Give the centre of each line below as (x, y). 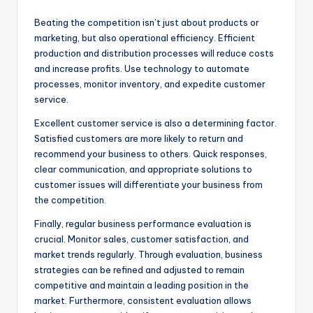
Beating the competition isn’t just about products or (147, 22)
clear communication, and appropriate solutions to (143, 169)
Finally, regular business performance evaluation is (143, 223)
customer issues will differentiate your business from (148, 184)
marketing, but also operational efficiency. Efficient (145, 37)
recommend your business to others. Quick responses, (151, 153)
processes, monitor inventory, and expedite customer (150, 83)
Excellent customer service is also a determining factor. (155, 123)
